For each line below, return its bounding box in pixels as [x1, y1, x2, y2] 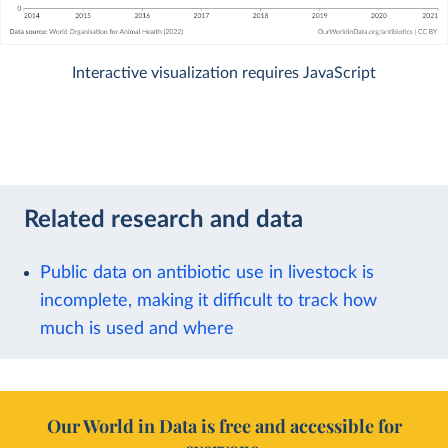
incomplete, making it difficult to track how [40, 291, 377, 309]
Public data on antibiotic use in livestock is [40, 263, 374, 281]
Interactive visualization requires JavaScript [72, 64, 376, 81]
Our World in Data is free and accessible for [46, 413, 402, 438]
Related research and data [24, 208, 303, 232]
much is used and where [40, 319, 234, 337]
